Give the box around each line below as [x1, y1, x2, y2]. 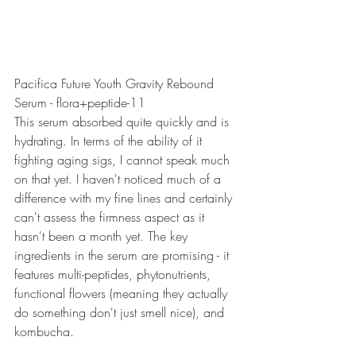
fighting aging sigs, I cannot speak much [14, 151, 234, 168]
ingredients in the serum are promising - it [14, 246, 233, 264]
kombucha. [14, 323, 78, 340]
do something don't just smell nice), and [14, 304, 228, 321]
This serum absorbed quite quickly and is [14, 113, 233, 130]
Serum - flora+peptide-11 [14, 94, 145, 111]
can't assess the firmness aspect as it [14, 208, 208, 226]
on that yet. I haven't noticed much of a [14, 170, 225, 188]
